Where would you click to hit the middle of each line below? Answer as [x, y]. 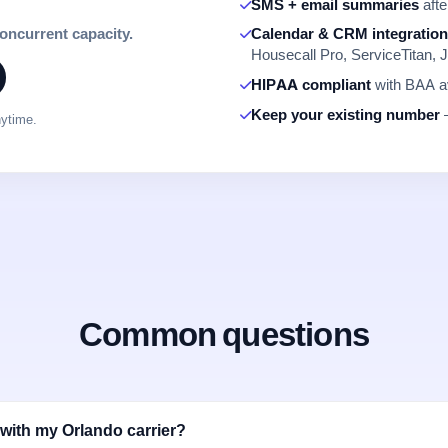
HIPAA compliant [311, 85]
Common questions [224, 333]
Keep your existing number [345, 115]
